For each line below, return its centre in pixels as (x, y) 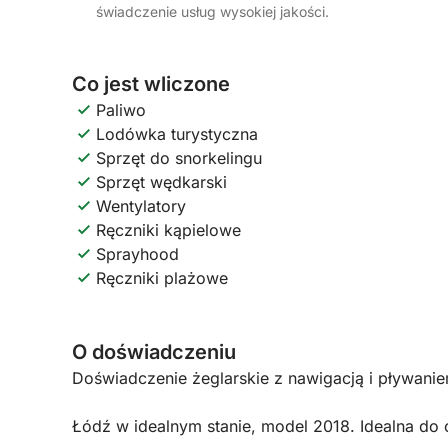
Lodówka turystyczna (177, 134)
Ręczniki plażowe (162, 278)
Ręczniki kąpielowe (168, 230)
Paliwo (121, 110)
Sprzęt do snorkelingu (179, 158)
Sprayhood (137, 254)
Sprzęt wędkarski (161, 182)
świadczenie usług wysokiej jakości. (212, 11)
